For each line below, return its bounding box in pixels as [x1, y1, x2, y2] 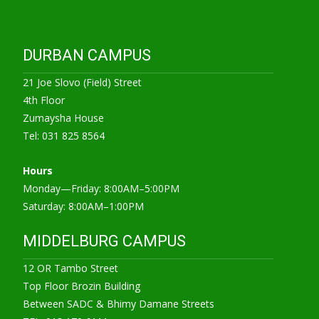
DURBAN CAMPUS [23, 46, 151, 64]
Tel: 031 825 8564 [23, 129, 105, 142]
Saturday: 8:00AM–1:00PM [23, 199, 144, 213]
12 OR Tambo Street [23, 261, 118, 275]
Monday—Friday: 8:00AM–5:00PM [23, 182, 179, 195]
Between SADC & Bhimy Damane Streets [23, 297, 214, 310]
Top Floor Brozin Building [23, 279, 140, 293]
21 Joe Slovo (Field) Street [23, 75, 142, 89]
